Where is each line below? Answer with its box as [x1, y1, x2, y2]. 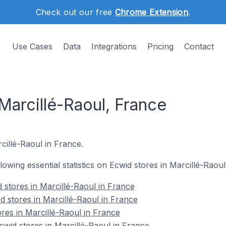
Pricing [147, 41, 174, 51]
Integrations [91, 41, 137, 51]
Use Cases [12, 41, 52, 51]
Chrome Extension [115, 7, 188, 17]
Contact [184, 41, 214, 51]
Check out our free [35, 7, 115, 17]
